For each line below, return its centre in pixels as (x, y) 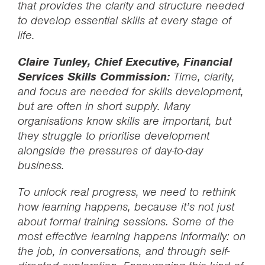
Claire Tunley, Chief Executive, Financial (125, 62)
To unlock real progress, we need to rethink (127, 192)
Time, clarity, (202, 77)
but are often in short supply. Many (104, 106)
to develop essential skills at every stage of (125, 20)
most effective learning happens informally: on (132, 236)
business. (41, 165)
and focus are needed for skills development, (131, 91)
